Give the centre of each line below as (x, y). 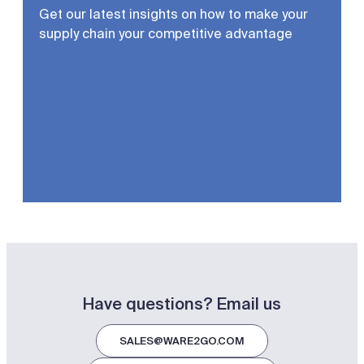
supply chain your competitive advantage (166, 34)
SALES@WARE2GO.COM (182, 341)
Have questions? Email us (182, 304)
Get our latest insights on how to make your (173, 15)
